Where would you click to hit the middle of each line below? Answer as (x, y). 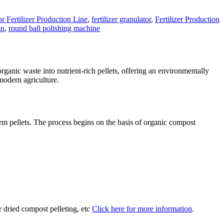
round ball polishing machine (54, 28)
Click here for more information (142, 208)
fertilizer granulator (121, 19)
